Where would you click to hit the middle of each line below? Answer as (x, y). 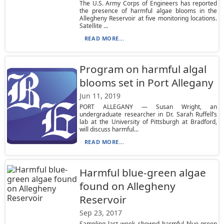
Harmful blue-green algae (142, 172)
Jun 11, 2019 (100, 96)
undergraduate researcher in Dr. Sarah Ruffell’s (148, 114)
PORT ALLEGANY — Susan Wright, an (148, 107)
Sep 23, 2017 (100, 213)
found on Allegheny (127, 186)
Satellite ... (93, 26)
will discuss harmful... (109, 129)
